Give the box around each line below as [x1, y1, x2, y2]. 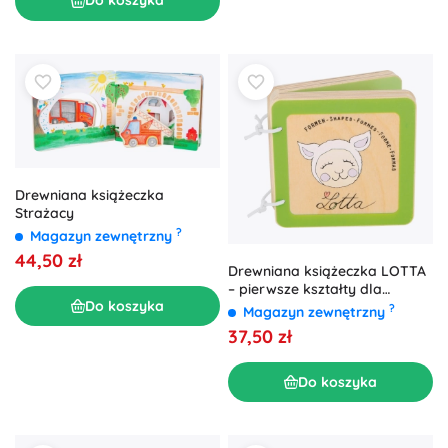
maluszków [228, 298, 304, 317]
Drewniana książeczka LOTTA [228, 262, 426, 281]
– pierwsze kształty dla [228, 280, 382, 299]
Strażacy [15, 204, 74, 223]
